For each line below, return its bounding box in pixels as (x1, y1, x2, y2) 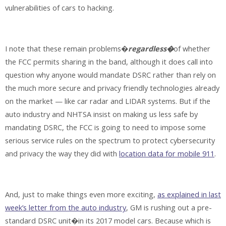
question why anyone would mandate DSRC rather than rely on (5, 70, 216, 80)
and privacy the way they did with (5, 148, 119, 158)
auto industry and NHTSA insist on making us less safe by (5, 109, 198, 119)
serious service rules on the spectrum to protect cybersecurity (5, 135, 215, 145)
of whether (174, 43, 210, 53)
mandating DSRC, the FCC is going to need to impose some (5, 122, 206, 132)
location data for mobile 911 (119, 148, 214, 158)
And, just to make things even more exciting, (5, 189, 157, 199)
